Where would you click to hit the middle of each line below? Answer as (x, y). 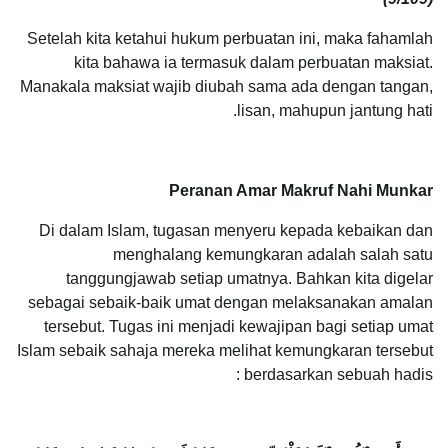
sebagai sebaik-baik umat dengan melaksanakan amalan (230, 302)
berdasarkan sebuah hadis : (338, 374)
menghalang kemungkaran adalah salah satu (273, 254)
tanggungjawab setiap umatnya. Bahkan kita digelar (249, 278)
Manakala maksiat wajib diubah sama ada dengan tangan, (226, 86)
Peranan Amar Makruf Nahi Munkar (301, 190)
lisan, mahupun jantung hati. (335, 110)
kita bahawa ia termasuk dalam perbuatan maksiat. (253, 62)
